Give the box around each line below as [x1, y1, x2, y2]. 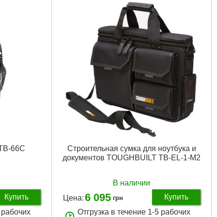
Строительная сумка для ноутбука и [67, 144, 196, 153]
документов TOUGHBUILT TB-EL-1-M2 [62, 153, 201, 162]
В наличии [113, 178, 150, 187]
